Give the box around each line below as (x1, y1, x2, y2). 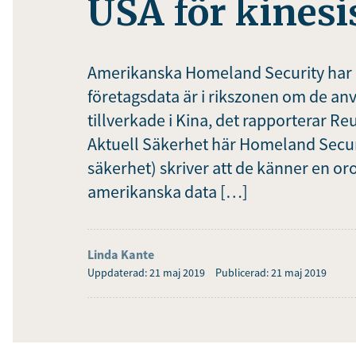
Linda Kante (87, 246, 154, 262)
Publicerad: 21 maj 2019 (215, 265, 327, 280)
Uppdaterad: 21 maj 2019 (87, 265, 205, 280)
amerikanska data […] (87, 180, 248, 203)
